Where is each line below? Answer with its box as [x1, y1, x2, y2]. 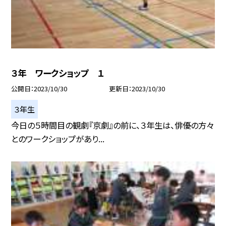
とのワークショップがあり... [11, 132, 105, 145]
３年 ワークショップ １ [11, 67, 104, 80]
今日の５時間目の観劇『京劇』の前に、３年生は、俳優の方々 [11, 119, 214, 131]
